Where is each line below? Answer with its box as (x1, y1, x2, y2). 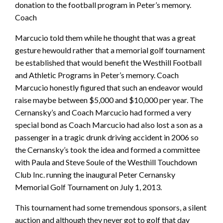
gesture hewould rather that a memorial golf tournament (15, 45, 205, 55)
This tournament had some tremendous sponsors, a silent (15, 202, 207, 212)
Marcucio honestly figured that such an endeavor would (15, 82, 203, 92)
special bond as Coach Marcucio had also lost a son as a (15, 119, 203, 129)
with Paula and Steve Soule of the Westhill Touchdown (15, 157, 197, 167)
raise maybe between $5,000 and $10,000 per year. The (15, 95, 203, 105)
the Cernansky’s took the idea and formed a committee (15, 144, 200, 154)
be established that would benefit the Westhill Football (15, 57, 202, 67)
